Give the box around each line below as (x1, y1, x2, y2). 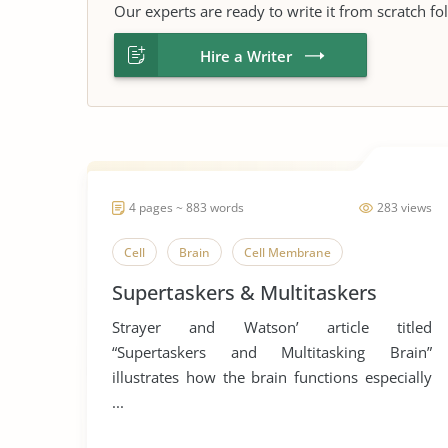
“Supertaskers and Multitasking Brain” (112, 342, 432, 362)
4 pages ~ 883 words (129, 199, 244, 216)
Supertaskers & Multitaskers (112, 279, 377, 306)
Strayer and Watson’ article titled (112, 317, 432, 337)
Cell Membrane (244, 244, 331, 261)
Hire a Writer (200, 46, 292, 66)
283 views (377, 199, 432, 216)
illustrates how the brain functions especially (112, 367, 432, 387)
